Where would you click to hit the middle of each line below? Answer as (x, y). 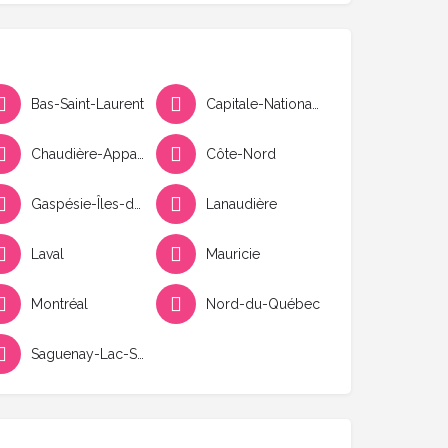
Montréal (59, 304)
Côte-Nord (240, 154)
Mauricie (232, 254)
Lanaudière (241, 204)
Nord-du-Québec (262, 304)
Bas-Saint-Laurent (87, 104)
